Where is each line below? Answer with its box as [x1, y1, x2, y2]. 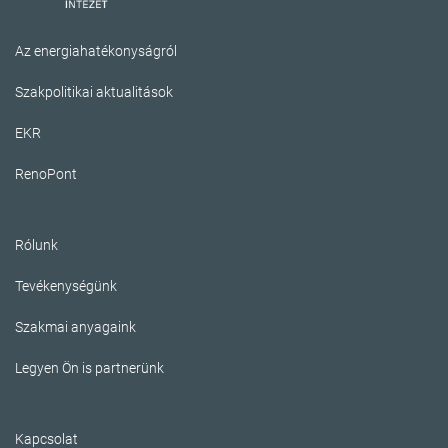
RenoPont [15, 166, 77, 183]
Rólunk [15, 237, 58, 254]
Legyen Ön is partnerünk [15, 360, 164, 377]
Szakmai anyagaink [15, 319, 136, 336]
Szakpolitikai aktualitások [15, 84, 173, 101]
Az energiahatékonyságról [15, 43, 177, 60]
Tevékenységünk [15, 278, 117, 295]
